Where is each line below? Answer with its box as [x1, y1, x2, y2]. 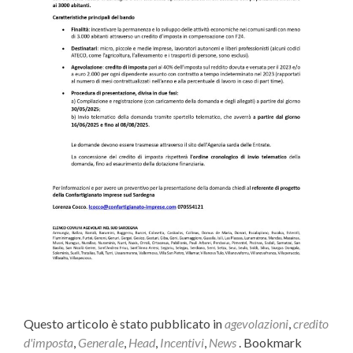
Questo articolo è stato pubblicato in [24, 315, 225, 331]
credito [293, 315, 329, 331]
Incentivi [160, 334, 204, 350]
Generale [78, 334, 124, 350]
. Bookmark [236, 334, 302, 350]
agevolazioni [225, 315, 288, 331]
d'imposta [24, 334, 73, 350]
